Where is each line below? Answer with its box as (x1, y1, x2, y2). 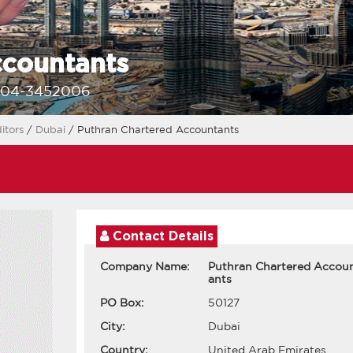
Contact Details (108, 230, 214, 243)
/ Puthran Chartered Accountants (69, 124, 239, 136)
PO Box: (99, 296, 144, 310)
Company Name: (99, 260, 190, 273)
